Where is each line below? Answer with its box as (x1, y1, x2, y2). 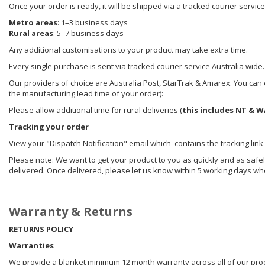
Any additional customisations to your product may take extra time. (9, 44, 248, 56)
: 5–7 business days (53, 28, 124, 39)
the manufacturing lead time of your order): (9, 88, 163, 99)
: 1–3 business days (57, 17, 128, 28)
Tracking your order (9, 121, 89, 132)
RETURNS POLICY (9, 224, 73, 235)
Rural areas (9, 28, 53, 39)
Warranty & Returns (9, 203, 132, 220)
